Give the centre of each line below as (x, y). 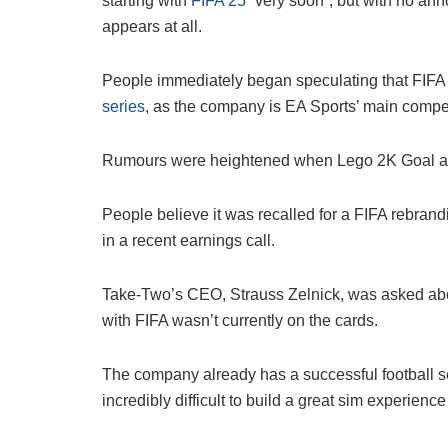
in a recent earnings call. (188, 241)
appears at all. (152, 27)
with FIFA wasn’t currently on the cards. (240, 321)
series (123, 107)
